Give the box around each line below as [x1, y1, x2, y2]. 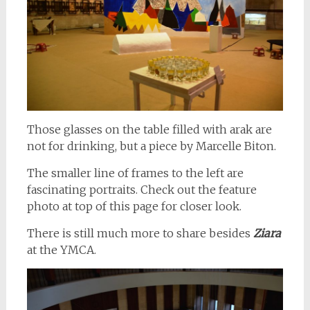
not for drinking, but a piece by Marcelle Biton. [26, 139, 276, 154]
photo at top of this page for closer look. [26, 199, 241, 214]
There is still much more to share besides [26, 226, 253, 241]
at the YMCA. [26, 243, 96, 257]
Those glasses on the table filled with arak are [26, 122, 272, 137]
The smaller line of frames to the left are [26, 166, 244, 181]
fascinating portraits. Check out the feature [26, 183, 257, 197]
